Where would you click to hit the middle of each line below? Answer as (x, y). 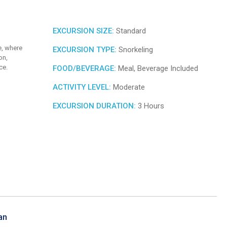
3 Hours (150, 106)
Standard (130, 31)
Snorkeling (135, 50)
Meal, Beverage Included (157, 69)
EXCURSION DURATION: (94, 106)
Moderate (128, 87)
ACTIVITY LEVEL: (82, 87)
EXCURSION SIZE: (83, 31)
